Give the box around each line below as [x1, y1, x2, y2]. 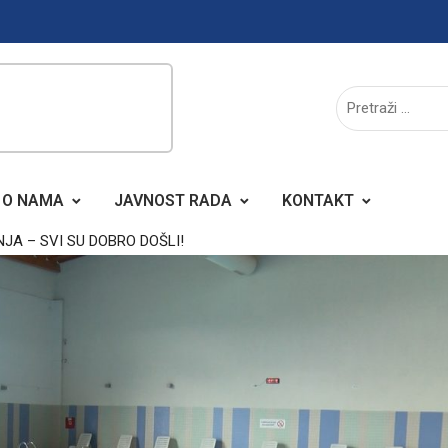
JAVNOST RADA [114, 191, 232, 210]
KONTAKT [282, 191, 354, 210]
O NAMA [2, 191, 64, 210]
